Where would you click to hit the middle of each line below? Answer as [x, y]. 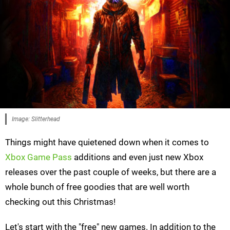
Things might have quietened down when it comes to [107, 142]
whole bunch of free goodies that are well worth [97, 187]
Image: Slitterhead [36, 119]
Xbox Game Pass [39, 157]
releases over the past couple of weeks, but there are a [111, 172]
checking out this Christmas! [60, 202]
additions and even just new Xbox [138, 157]
